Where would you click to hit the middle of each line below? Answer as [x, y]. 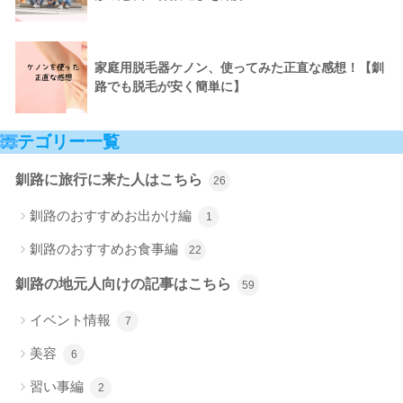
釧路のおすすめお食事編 [106, 249]
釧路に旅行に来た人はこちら [111, 180]
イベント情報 [72, 320]
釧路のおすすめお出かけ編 [112, 216]
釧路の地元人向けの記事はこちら [125, 284]
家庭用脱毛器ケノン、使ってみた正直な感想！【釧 [239, 68]
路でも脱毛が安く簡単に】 [170, 87]
